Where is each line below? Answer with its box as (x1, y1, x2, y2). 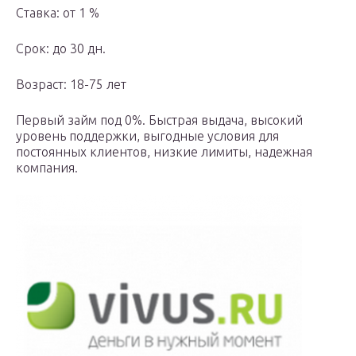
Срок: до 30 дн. (16, 41, 106, 56)
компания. (16, 161, 78, 176)
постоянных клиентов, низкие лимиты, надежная (16, 145, 312, 160)
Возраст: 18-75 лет (16, 77, 126, 92)
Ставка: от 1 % (16, 6, 99, 21)
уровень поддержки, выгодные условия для (16, 129, 279, 144)
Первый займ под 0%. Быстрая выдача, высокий (16, 113, 303, 128)
